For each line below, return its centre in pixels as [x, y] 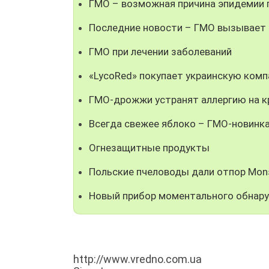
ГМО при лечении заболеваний [160, 51]
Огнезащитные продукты [149, 147]
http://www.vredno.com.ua [138, 259]
